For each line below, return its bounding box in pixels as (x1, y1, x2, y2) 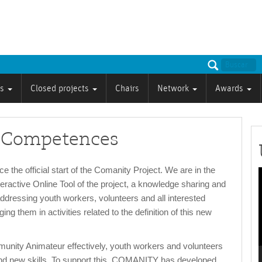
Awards (215, 84, 246, 94)
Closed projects (30, 84, 91, 94)
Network (157, 84, 191, 94)
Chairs (115, 84, 139, 94)
